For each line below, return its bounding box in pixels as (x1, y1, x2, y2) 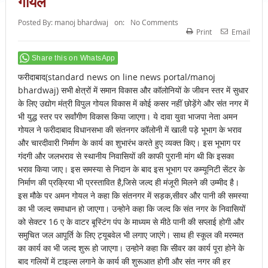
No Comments (130, 17, 178, 28)
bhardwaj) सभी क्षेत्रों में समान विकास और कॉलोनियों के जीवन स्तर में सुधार (17, 84, 248, 96)
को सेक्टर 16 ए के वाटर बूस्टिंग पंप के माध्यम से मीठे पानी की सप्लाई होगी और (17, 216, 244, 228)
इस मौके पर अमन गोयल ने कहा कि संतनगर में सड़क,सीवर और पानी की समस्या (17, 190, 248, 202)
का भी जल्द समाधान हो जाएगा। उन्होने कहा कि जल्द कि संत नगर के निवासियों (17, 203, 245, 215)
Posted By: (17, 17, 54, 28)
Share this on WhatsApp (31, 54, 115, 63)
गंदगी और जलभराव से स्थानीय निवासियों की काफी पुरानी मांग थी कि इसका (17, 150, 234, 162)
